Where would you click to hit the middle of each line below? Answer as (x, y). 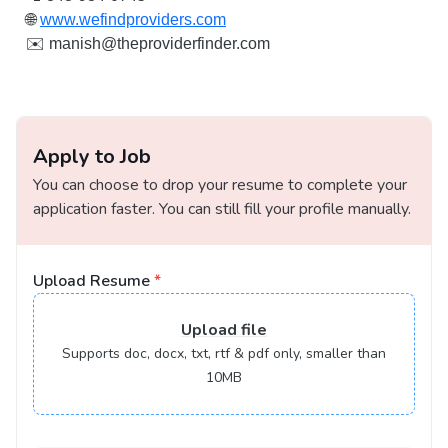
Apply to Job (92, 156)
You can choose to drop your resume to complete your (220, 185)
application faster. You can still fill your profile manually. (222, 209)
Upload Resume (91, 281)
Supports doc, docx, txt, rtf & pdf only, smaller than (224, 353)
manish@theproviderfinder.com (159, 43)
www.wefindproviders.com (133, 19)
